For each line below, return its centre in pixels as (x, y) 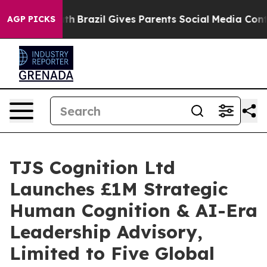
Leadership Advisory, (106, 232)
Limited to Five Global (112, 253)
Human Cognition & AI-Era (133, 210)
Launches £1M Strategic (119, 189)
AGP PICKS (31, 19)
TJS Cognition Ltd (92, 167)
